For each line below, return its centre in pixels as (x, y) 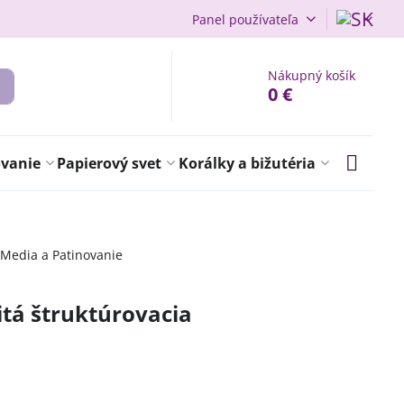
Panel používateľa (245, 19)
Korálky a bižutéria (248, 163)
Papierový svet (110, 163)
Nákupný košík (312, 75)
